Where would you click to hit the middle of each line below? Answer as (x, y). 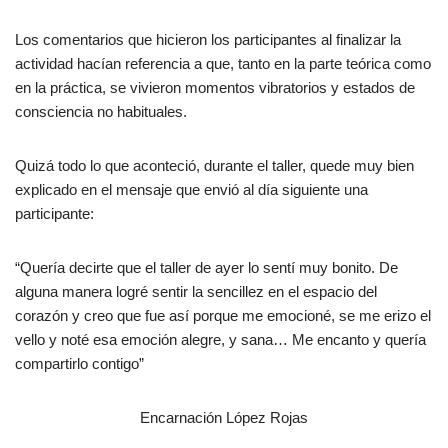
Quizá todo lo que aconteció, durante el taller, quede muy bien (214, 165)
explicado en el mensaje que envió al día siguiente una (191, 189)
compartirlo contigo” (79, 363)
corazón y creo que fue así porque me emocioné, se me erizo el (223, 315)
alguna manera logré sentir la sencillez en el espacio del (196, 291)
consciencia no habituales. (101, 111)
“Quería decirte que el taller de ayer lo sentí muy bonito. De (206, 267)
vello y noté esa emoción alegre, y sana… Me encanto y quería (220, 339)
